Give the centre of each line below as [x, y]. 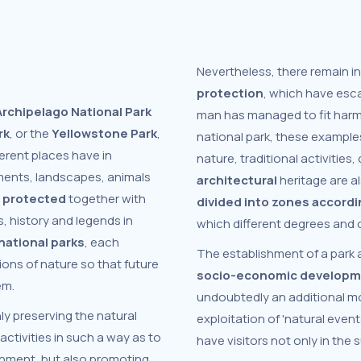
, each [102, 242]
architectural [238, 180]
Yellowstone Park [103, 133]
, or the [29, 133]
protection [230, 93]
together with [106, 199]
